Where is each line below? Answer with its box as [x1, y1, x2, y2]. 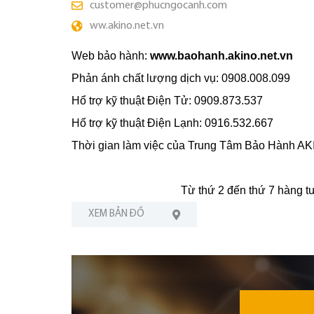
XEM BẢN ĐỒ [88, 209, 144, 219]
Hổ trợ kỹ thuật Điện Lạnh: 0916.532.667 [71, 117, 273, 129]
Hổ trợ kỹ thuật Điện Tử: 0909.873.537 [71, 95, 263, 107]
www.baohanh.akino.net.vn [150, 50, 293, 62]
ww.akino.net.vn [90, 20, 164, 32]
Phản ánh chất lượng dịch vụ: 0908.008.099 [71, 72, 290, 84]
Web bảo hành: [71, 50, 150, 62]
